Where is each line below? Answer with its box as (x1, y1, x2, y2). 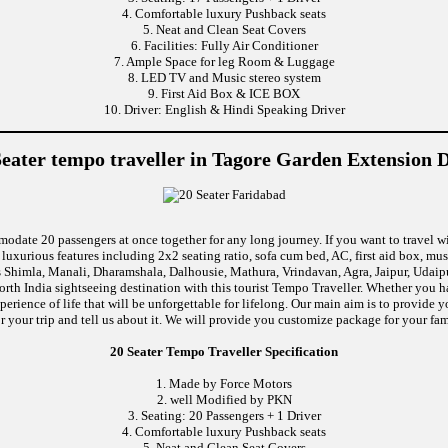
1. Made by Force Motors (156, 376, 292, 392)
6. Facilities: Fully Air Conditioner (130, 37, 318, 53)
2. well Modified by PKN (156, 392, 292, 408)
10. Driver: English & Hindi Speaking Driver (103, 101, 345, 117)
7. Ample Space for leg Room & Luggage (113, 53, 335, 69)
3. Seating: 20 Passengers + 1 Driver (127, 408, 321, 424)
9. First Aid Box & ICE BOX (148, 85, 300, 101)
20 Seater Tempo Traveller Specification (110, 344, 338, 360)
